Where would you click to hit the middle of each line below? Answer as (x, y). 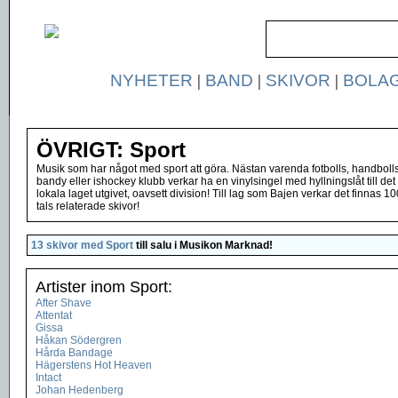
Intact (48, 378)
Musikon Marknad (224, 245)
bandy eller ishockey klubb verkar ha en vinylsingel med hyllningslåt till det (216, 181)
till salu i (156, 245)
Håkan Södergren (79, 340)
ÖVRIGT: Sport (111, 150)
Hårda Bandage (74, 353)
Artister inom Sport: (104, 287)
